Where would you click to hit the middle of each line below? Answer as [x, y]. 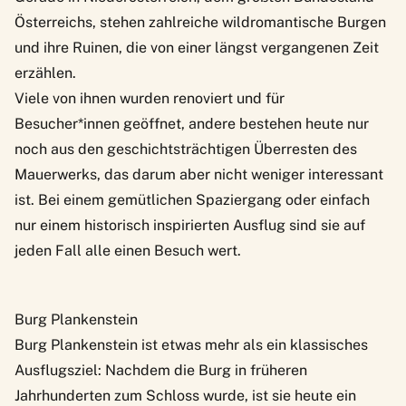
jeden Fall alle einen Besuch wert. [128, 250]
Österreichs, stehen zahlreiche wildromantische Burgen [200, 22]
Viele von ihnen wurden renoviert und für [150, 98]
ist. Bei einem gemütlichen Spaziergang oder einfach [192, 199]
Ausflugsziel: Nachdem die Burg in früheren [161, 370]
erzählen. [45, 72]
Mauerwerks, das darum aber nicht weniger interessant [199, 174]
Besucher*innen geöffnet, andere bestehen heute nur [192, 123]
